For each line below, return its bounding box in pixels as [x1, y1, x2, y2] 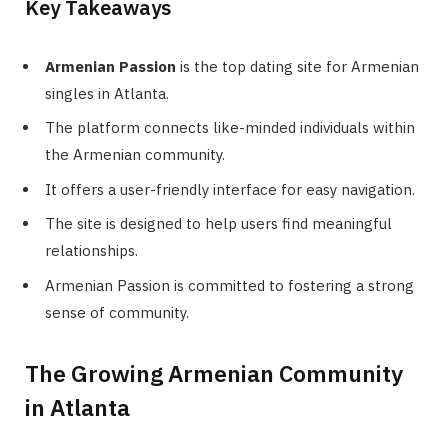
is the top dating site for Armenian [176, 56, 419, 76]
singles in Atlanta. [45, 83, 169, 103]
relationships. [45, 241, 138, 261]
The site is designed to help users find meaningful [45, 214, 392, 234]
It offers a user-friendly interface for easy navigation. [45, 179, 415, 199]
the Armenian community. [45, 145, 225, 165]
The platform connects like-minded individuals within [45, 118, 415, 138]
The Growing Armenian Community [25, 357, 403, 388]
